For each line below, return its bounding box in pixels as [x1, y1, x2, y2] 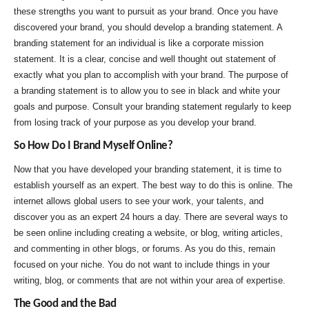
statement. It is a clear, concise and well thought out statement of [14, 54, 276, 64]
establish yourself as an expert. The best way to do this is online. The [14, 180, 292, 190]
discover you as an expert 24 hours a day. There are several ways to [14, 212, 288, 222]
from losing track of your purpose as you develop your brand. [14, 117, 257, 128]
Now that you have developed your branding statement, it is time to [14, 164, 281, 175]
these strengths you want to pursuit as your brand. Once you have [14, 6, 278, 17]
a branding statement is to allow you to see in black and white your [14, 86, 280, 96]
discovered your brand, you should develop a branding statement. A [14, 22, 282, 32]
